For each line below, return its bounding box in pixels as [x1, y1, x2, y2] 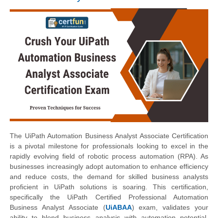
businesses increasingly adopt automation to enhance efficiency [10, 163, 208, 171]
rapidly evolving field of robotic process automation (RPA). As [10, 152, 208, 161]
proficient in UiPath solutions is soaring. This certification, [10, 183, 208, 191]
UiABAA [105, 203, 132, 212]
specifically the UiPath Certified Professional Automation [10, 193, 208, 201]
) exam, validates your [131, 203, 208, 212]
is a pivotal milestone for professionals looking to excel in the [10, 142, 208, 150]
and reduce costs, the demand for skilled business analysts [10, 173, 208, 181]
